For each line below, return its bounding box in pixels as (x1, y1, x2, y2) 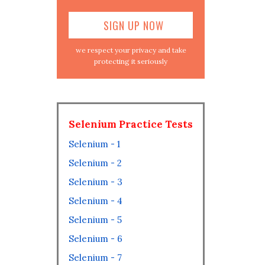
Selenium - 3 (69, 176, 122, 188)
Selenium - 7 (69, 252, 122, 263)
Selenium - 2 (69, 157, 122, 169)
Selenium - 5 (69, 214, 122, 225)
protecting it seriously (94, 57, 167, 66)
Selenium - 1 (69, 138, 120, 150)
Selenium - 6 (69, 233, 122, 244)
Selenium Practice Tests (69, 118, 193, 131)
